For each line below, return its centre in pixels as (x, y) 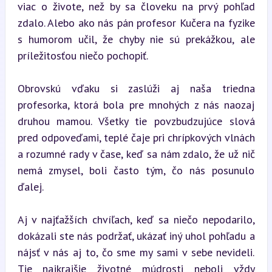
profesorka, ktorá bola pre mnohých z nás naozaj (136, 104)
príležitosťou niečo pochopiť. (83, 55)
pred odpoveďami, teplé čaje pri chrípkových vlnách (136, 137)
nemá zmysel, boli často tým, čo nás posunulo (136, 170)
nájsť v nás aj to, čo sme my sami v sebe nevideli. (136, 252)
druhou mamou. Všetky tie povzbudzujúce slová (136, 121)
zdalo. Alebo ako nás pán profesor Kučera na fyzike (136, 22)
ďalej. (30, 186)
